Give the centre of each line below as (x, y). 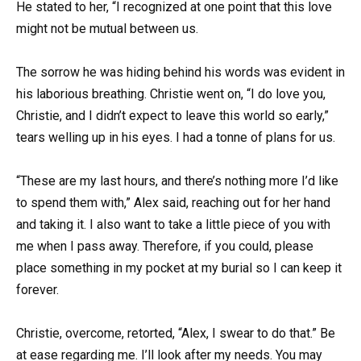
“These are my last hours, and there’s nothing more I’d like (177, 181)
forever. (37, 290)
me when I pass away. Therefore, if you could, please (165, 247)
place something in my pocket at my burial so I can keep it (179, 268)
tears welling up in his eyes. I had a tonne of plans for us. (176, 137)
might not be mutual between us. (107, 28)
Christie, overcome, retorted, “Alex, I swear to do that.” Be (176, 334)
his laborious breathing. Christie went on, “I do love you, (171, 93)
